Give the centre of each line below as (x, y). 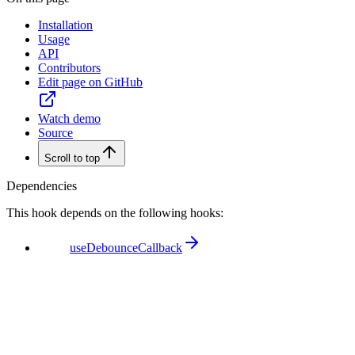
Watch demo (69, 118)
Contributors (69, 67)
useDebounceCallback (126, 247)
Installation (65, 25)
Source (55, 132)
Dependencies (42, 185)
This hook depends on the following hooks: (115, 212)
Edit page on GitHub (90, 82)
